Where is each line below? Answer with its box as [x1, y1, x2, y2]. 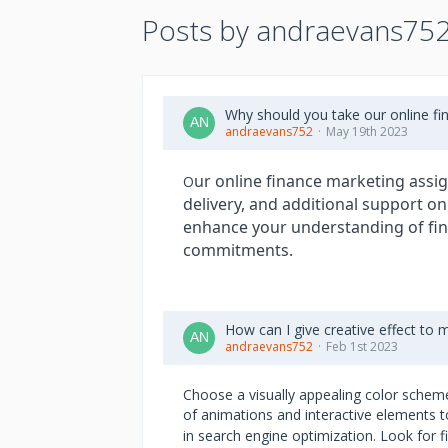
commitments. [183, 239, 293, 261]
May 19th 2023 [326, 123, 408, 140]
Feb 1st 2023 [326, 338, 398, 355]
